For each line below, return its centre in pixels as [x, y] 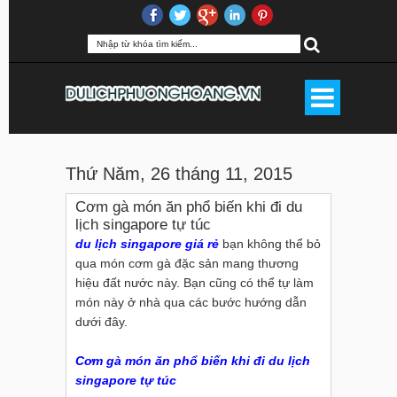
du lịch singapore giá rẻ [147, 244]
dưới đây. [101, 322]
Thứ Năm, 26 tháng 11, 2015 [179, 174]
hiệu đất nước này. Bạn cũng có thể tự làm [195, 283]
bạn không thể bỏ [270, 244]
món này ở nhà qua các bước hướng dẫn [191, 302]
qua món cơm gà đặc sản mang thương [187, 263]
